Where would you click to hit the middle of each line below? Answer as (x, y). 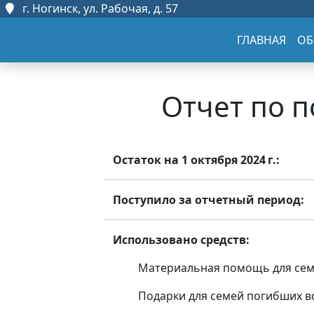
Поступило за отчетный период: (209, 200)
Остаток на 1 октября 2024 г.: (196, 160)
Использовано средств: (181, 240)
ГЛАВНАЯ (262, 40)
